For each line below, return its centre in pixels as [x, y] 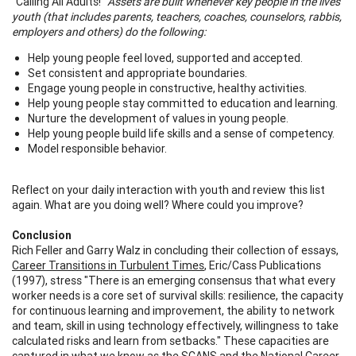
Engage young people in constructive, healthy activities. [167, 88]
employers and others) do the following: [109, 31]
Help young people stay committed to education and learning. [183, 103]
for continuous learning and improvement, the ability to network [173, 310]
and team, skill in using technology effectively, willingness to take [175, 325]
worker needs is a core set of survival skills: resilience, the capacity [178, 295]
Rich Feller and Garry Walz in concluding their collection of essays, [175, 250]
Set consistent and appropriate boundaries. [137, 73]
